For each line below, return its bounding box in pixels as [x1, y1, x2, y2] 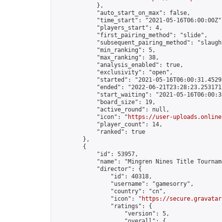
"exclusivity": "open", [55, 69, 173, 76]
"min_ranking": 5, [55, 47, 156, 54]
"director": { [55, 166, 142, 172]
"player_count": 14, [55, 121, 163, 128]
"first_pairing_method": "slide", [55, 32, 208, 39]
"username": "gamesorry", [55, 180, 194, 187]
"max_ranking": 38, [55, 54, 159, 61]
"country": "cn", [55, 188, 166, 195]
